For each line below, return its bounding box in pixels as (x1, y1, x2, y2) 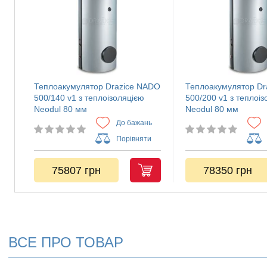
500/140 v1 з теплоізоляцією (34, 93, 144, 103)
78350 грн (203, 164, 252, 176)
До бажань (116, 118, 152, 127)
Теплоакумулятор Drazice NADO (34, 82, 160, 91)
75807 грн (52, 164, 101, 176)
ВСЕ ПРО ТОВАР (8, 234, 123, 250)
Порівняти (116, 134, 151, 143)
